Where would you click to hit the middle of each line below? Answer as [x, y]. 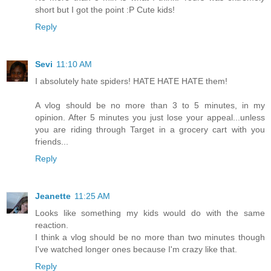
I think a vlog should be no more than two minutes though [150, 237]
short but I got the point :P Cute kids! [105, 10]
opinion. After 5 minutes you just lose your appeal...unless [150, 118]
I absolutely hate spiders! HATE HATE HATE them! [131, 81]
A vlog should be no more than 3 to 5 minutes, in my [150, 106]
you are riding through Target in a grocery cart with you [150, 130]
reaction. [52, 225]
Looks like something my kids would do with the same [150, 213]
